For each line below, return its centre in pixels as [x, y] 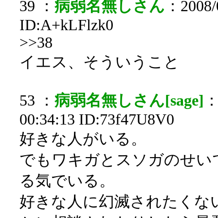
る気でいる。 [67, 181]
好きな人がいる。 [83, 139]
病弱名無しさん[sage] [129, 100]
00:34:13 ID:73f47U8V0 [97, 119]
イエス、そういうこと [100, 62]
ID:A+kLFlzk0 [66, 25]
